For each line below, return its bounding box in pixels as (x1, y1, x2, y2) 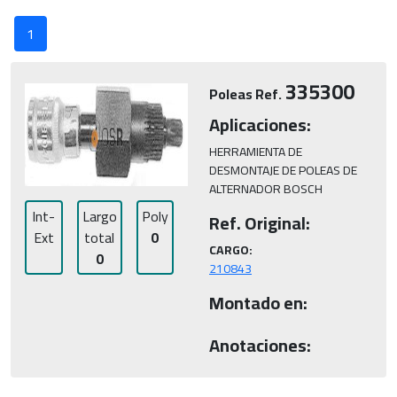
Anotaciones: (209, 329, 311, 362)
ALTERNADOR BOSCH (209, 177, 323, 200)
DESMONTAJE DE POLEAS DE (209, 159, 360, 182)
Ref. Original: (209, 206, 310, 239)
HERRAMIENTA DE (209, 140, 305, 163)
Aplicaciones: (209, 108, 311, 141)
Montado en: (209, 286, 307, 319)
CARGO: (209, 238, 253, 261)
